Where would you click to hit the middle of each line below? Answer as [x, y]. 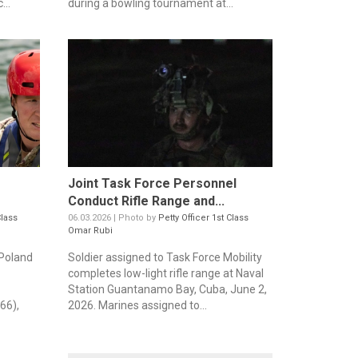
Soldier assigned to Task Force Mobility [165, 258]
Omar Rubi [90, 231]
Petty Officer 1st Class [203, 218]
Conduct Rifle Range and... [146, 201]
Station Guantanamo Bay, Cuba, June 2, [167, 290]
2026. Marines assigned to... [137, 306]
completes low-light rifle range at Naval [165, 274]
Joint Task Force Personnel [152, 184]
